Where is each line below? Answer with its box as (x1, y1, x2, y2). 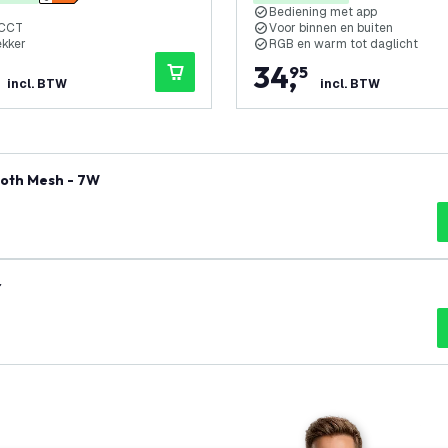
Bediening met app (269, 4, 377, 20)
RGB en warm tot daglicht (269, 36, 418, 52)
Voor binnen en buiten (269, 20, 393, 36)
